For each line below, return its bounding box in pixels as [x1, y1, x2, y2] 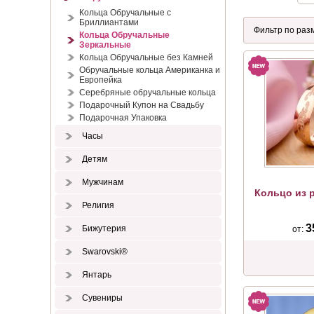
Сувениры [80, 293, 123, 303]
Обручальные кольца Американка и [79, 65, 220, 75]
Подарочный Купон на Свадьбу [79, 100, 204, 110]
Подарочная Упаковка [79, 113, 167, 123]
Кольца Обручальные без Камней [79, 53, 213, 62]
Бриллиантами [79, 18, 139, 27]
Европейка [79, 75, 122, 85]
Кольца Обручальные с [79, 8, 171, 18]
